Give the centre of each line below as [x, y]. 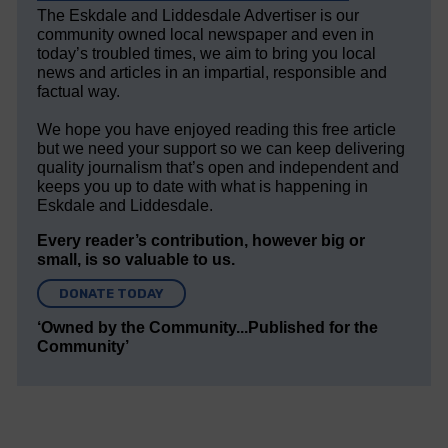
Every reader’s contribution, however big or [201, 241]
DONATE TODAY [112, 294]
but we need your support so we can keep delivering [221, 149]
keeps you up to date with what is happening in [203, 187]
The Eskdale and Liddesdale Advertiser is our [198, 16]
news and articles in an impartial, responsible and [212, 73]
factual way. [79, 92]
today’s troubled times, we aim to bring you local [207, 54]
